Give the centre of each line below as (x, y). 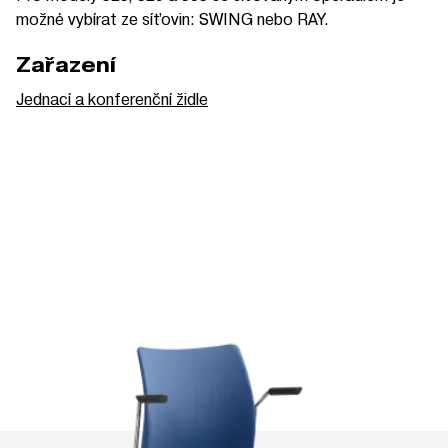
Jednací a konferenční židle (112, 98)
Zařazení (66, 64)
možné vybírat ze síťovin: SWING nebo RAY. (172, 18)
